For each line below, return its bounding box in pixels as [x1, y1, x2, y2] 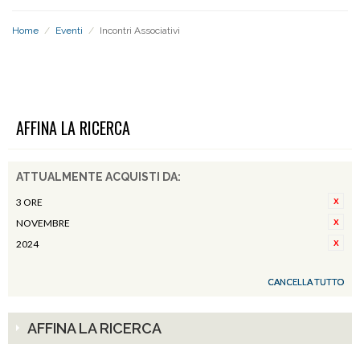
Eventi [55, 25, 83, 36]
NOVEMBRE [16, 217, 70, 229]
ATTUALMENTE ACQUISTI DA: [16, 170, 181, 183]
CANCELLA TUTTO [268, 276, 344, 287]
